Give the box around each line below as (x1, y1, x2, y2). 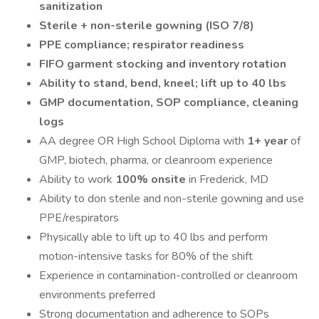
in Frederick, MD (189, 172, 268, 187)
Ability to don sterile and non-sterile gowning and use (39, 191, 304, 206)
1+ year (247, 133, 291, 149)
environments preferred (39, 287, 155, 303)
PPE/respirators (39, 210, 119, 226)
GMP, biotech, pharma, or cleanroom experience (39, 152, 273, 168)
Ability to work (39, 172, 115, 187)
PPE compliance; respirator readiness (39, 37, 244, 53)
